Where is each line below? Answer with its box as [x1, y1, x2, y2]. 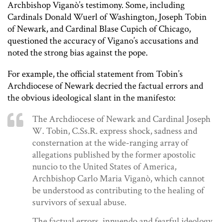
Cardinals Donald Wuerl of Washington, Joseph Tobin [7, 10, 207, 23]
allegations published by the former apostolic [32, 148, 196, 161]
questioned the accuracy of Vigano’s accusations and [7, 34, 198, 47]
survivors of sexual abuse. [32, 196, 126, 209]
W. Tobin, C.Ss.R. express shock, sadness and [32, 124, 197, 137]
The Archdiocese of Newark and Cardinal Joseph [32, 112, 211, 125]
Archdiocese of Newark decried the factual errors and [7, 79, 203, 92]
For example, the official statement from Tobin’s [7, 67, 183, 80]
